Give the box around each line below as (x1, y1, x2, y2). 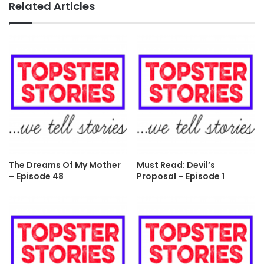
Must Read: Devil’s (137, 159, 215, 171)
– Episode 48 (9, 170, 64, 183)
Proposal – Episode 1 (137, 170, 225, 183)
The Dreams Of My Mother (9, 159, 121, 171)
